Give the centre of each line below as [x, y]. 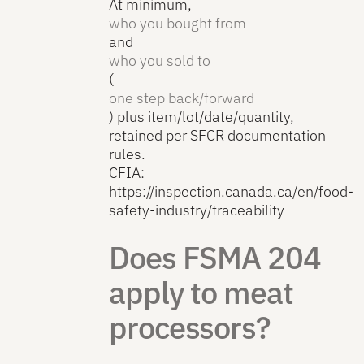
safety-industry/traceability [197, 210]
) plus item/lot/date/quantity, [202, 117]
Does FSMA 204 [215, 258]
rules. [128, 154]
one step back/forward [182, 98]
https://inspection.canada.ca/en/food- [232, 192]
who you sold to [160, 61]
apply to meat [201, 292]
